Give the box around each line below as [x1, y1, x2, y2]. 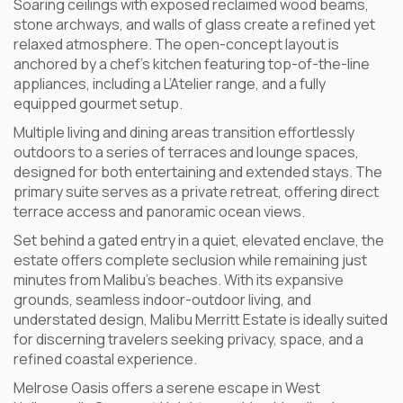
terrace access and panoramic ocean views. [13, 201, 305, 221]
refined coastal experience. [13, 349, 197, 369]
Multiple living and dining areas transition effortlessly [13, 122, 354, 142]
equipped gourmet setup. [13, 94, 183, 113]
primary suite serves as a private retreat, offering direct [13, 182, 379, 201]
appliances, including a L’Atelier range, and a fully [13, 74, 326, 94]
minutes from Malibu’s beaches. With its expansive [13, 270, 344, 290]
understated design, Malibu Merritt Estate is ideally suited [13, 309, 388, 329]
